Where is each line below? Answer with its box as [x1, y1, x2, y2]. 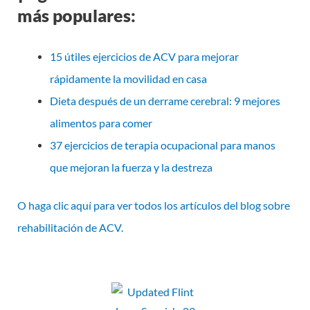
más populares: [17, 4, 136, 26]
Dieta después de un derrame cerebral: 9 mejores [49, 93, 280, 107]
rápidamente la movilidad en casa [49, 72, 207, 85]
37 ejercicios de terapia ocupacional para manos [49, 138, 275, 152]
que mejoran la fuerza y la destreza [49, 161, 212, 174]
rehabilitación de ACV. [17, 221, 123, 235]
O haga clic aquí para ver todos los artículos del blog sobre [17, 199, 290, 212]
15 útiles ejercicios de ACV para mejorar [49, 50, 239, 63]
